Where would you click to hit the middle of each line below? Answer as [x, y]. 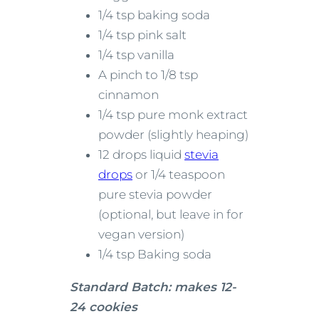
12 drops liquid [141, 155]
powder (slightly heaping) [173, 135]
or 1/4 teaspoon [179, 175]
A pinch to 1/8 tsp [148, 75]
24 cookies [104, 307]
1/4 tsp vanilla [136, 55]
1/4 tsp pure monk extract [173, 115]
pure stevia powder [155, 195]
